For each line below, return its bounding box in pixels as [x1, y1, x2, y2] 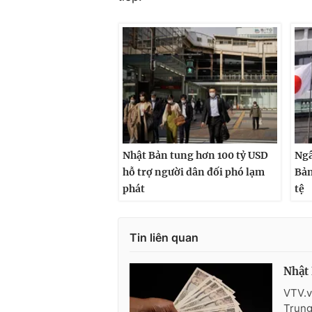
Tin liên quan [130, 231, 198, 244]
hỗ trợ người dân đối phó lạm [123, 165, 265, 178]
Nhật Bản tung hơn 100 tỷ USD [123, 148, 268, 162]
